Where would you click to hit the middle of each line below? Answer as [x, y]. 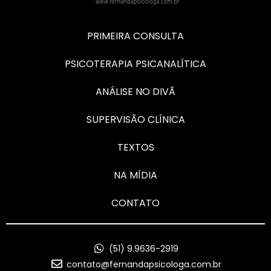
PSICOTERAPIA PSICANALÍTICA [135, 64]
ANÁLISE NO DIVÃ [135, 91]
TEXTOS [135, 147]
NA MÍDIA [135, 175]
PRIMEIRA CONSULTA [135, 36]
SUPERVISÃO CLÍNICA [135, 119]
